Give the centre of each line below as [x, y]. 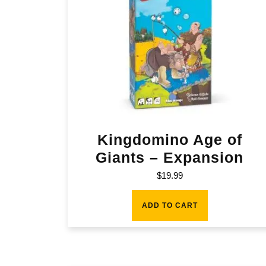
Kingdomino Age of [170, 140]
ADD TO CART [170, 205]
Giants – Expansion [170, 158]
